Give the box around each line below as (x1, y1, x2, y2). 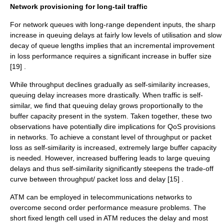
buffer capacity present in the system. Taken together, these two (10, 112, 212, 120)
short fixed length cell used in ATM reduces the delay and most (10, 214, 208, 222)
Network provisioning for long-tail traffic (10, 2, 147, 10)
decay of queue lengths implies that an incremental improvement (10, 41, 214, 49)
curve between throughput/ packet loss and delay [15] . (10, 175, 183, 183)
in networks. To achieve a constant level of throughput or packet (10, 133, 211, 141)
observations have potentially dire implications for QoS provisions (10, 122, 215, 130)
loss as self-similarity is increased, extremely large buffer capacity (10, 143, 216, 151)
